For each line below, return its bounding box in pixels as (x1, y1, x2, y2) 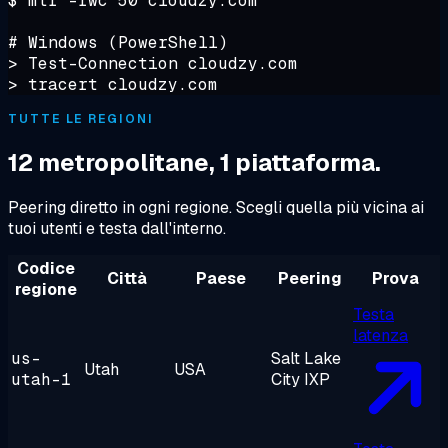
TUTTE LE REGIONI (8, 110, 154, 127)
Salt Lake (271, 348, 341, 370)
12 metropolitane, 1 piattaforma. (8, 146, 381, 178)
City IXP (271, 369, 330, 391)
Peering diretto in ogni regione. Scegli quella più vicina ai (8, 197, 424, 219)
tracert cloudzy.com (18, 73, 218, 95)
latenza (353, 325, 408, 347)
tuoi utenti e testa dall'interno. (8, 218, 226, 240)
